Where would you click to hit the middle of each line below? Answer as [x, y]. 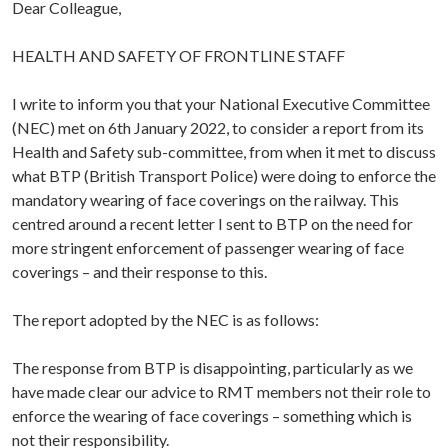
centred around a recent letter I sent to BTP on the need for [212, 224]
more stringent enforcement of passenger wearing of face [208, 248]
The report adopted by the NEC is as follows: [165, 320]
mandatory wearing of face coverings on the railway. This [205, 200]
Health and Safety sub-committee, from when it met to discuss [224, 152]
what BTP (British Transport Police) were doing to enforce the [224, 176]
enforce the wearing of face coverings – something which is [212, 416]
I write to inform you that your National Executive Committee [221, 104]
